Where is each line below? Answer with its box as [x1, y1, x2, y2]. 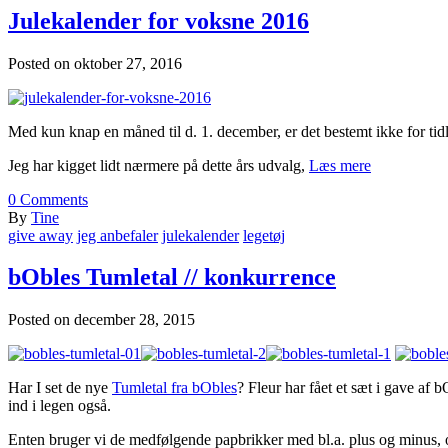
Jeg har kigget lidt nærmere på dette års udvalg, [8, 156, 309, 174]
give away [8, 226, 73, 244]
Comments [16, 190, 88, 208]
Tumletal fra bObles [112, 379, 237, 397]
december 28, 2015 [74, 311, 195, 329]
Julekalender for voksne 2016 [8, 7, 309, 34]
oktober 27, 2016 [74, 54, 182, 72]
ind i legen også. [8, 397, 111, 415]
